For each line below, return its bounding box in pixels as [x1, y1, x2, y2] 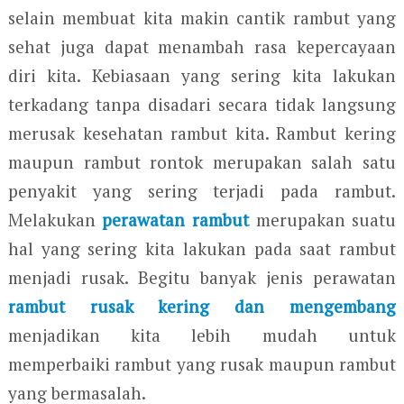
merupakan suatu [255, 208, 397, 232]
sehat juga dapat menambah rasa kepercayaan [7, 35, 397, 59]
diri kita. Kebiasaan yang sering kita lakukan [7, 64, 397, 87]
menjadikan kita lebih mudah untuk [7, 324, 397, 347]
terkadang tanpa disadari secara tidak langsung [7, 93, 397, 116]
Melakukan [7, 208, 103, 232]
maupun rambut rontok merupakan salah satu [7, 151, 397, 174]
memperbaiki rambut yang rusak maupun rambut [7, 353, 397, 376]
